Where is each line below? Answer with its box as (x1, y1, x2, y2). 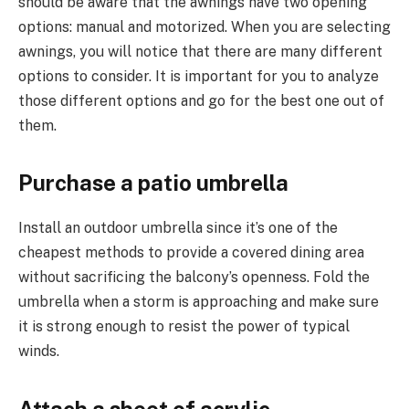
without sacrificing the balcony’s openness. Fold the (18, 268, 370, 287)
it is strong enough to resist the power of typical (18, 318, 350, 336)
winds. (18, 342, 59, 361)
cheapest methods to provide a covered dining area (18, 244, 364, 262)
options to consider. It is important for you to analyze (18, 68, 379, 86)
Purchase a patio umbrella (18, 170, 288, 196)
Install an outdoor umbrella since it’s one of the (18, 219, 338, 237)
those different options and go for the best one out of (18, 92, 384, 110)
